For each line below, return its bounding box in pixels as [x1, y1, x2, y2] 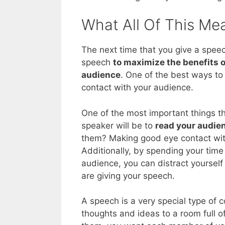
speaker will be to [81, 120, 155, 131]
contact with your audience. [81, 82, 193, 93]
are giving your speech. [81, 170, 175, 181]
